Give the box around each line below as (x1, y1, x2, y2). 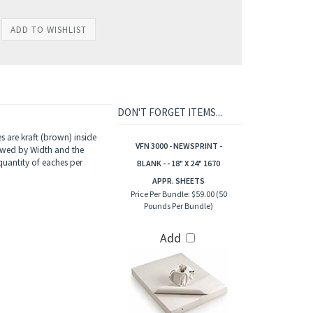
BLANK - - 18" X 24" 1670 (137, 159, 220, 169)
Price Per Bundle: (130, 189, 190, 200)
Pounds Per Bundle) (144, 201, 213, 212)
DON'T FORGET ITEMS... (117, 106, 222, 119)
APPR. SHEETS (152, 176, 205, 187)
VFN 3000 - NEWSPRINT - (135, 141, 222, 152)
